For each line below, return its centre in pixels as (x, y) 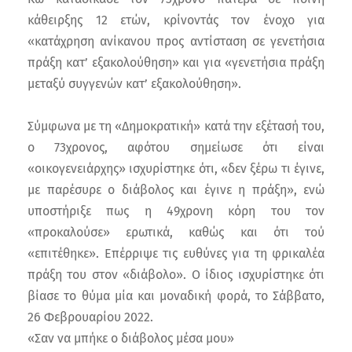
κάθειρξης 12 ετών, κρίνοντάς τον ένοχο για (176, 20)
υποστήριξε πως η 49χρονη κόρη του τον (176, 211)
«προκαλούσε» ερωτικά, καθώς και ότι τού (176, 232)
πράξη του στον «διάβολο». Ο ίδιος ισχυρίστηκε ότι (176, 274)
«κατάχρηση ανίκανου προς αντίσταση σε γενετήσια (176, 41)
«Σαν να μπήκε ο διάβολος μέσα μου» (131, 338)
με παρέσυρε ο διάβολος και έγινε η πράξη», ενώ (176, 189)
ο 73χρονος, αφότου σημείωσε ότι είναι (176, 147)
